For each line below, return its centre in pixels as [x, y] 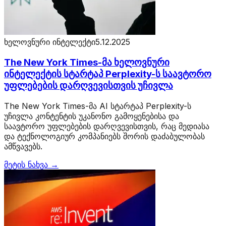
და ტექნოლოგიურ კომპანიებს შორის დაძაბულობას [104, 136]
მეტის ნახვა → [31, 164]
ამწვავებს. [23, 146]
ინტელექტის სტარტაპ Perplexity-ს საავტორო [108, 74]
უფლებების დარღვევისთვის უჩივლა [89, 85]
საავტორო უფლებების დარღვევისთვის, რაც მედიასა [107, 126]
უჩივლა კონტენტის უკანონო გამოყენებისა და [92, 116]
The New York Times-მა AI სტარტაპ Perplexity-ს [98, 106]
